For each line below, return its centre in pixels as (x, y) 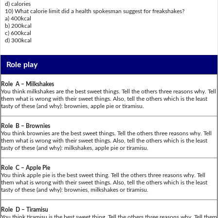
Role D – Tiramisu (25, 209)
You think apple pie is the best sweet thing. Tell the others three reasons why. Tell (103, 175)
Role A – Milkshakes (27, 84)
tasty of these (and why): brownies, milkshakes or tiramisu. (75, 190)
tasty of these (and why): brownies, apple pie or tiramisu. (73, 106)
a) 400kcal (18, 19)
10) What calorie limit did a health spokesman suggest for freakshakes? (94, 11)
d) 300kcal (18, 41)
